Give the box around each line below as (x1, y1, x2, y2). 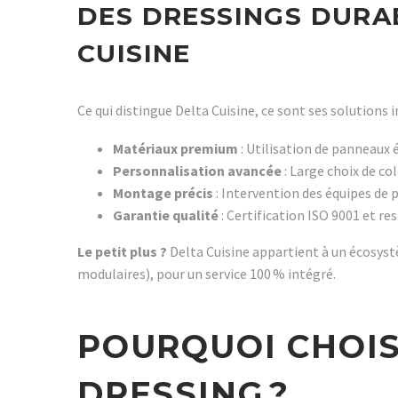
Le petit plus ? (77, 242, 167, 260)
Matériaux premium (113, 139, 238, 157)
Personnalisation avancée (113, 161, 282, 179)
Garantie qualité (113, 205, 219, 224)
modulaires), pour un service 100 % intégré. (77, 264, 336, 283)
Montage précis (113, 183, 213, 202)
